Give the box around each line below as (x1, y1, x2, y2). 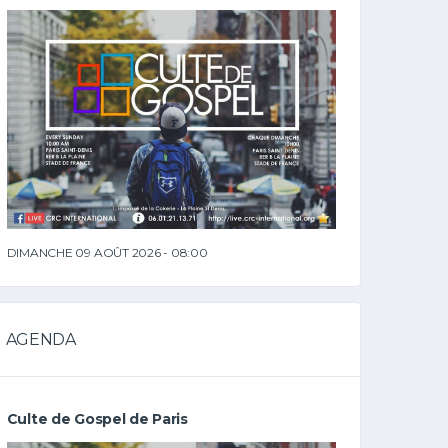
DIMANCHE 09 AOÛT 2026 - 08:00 (6, 245, 208, 260)
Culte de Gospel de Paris (6, 410, 188, 428)
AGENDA (5, 330, 76, 349)
